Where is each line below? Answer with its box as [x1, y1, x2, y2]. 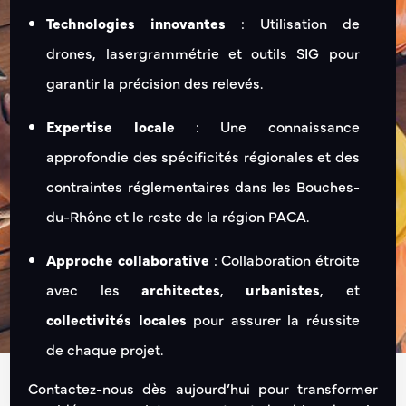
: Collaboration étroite [208, 249, 360, 270]
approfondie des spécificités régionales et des [46, 146, 360, 167]
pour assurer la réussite [186, 309, 360, 330]
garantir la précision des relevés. [46, 72, 264, 93]
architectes [141, 279, 220, 300]
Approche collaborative [46, 249, 209, 270]
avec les [46, 279, 141, 300]
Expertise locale [46, 116, 175, 137]
